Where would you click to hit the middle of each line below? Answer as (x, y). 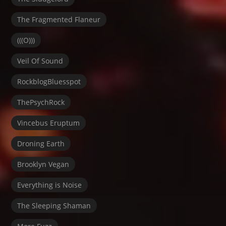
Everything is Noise (50, 185)
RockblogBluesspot (49, 81)
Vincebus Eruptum (49, 123)
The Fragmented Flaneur (59, 19)
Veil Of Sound (40, 61)
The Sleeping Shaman (54, 205)
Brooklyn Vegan (43, 164)
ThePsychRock (41, 102)
